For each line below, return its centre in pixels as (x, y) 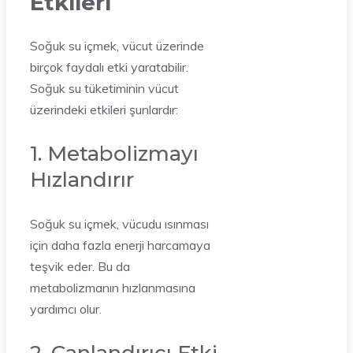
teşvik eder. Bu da (80, 266)
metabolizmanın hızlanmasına (113, 287)
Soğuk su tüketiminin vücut (104, 88)
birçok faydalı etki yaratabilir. (109, 67)
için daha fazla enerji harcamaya (120, 245)
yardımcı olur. (66, 308)
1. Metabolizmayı (114, 153)
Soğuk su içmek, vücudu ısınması (119, 223)
